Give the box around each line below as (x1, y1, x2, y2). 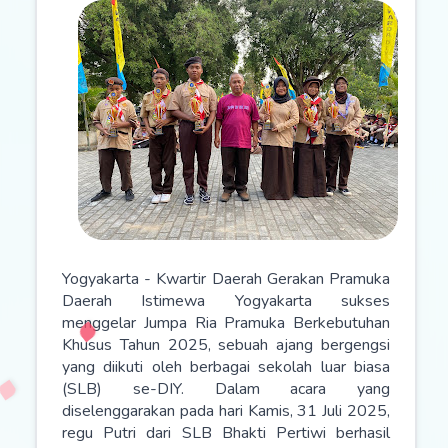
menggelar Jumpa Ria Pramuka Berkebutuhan (62, 312, 391, 334)
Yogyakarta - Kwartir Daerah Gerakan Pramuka (62, 268, 391, 290)
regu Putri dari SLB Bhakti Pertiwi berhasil (62, 422, 391, 444)
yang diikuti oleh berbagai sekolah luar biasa (62, 356, 391, 378)
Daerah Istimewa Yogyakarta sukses (62, 290, 391, 312)
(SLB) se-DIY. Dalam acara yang (62, 378, 391, 400)
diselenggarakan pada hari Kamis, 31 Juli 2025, (62, 400, 391, 422)
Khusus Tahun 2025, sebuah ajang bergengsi (62, 334, 391, 356)
